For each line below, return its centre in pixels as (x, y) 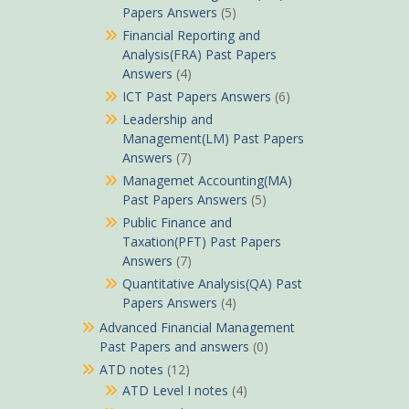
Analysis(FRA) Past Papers (199, 54)
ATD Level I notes (175, 390)
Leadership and (167, 119)
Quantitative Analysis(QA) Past (212, 283)
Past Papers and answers (174, 346)
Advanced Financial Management (197, 327)
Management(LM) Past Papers (213, 138)
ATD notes (131, 369)
